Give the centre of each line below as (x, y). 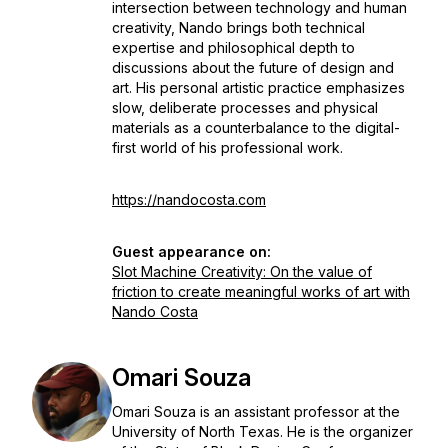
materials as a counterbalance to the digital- (256, 127)
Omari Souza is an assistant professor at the (256, 411)
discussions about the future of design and (253, 67)
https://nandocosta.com (189, 199)
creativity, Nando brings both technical (238, 27)
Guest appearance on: (191, 251)
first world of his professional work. (227, 147)
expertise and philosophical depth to (233, 47)
